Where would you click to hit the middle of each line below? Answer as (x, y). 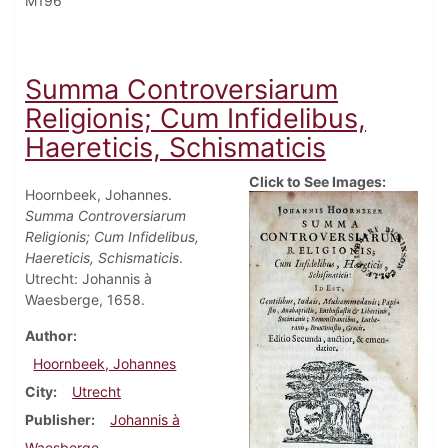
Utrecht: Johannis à (88, 278)
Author (49, 335)
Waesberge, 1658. (85, 299)
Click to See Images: (317, 181)
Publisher (58, 419)
